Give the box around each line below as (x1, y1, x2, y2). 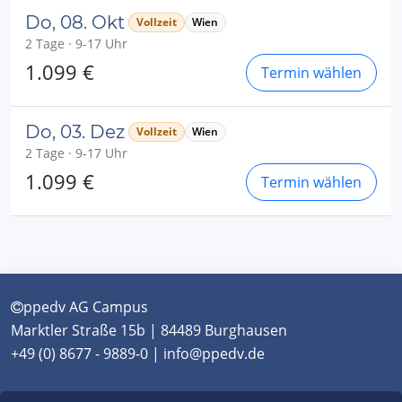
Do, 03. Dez (25, 121, 125, 143)
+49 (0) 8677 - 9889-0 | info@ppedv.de (11, 344, 265, 363)
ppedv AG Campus (23, 297, 148, 317)
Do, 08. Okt (25, 12, 125, 33)
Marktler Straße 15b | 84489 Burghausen (11, 320, 287, 340)
